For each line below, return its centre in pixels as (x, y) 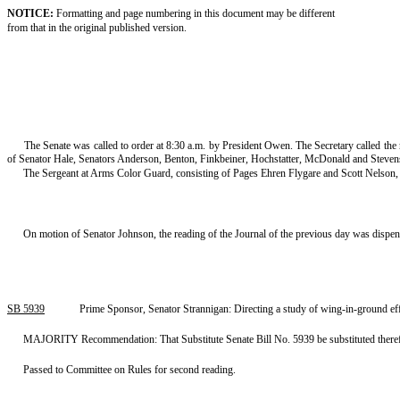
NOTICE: (30, 13)
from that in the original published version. (97, 28)
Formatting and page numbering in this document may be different (194, 13)
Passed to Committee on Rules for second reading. (129, 370)
